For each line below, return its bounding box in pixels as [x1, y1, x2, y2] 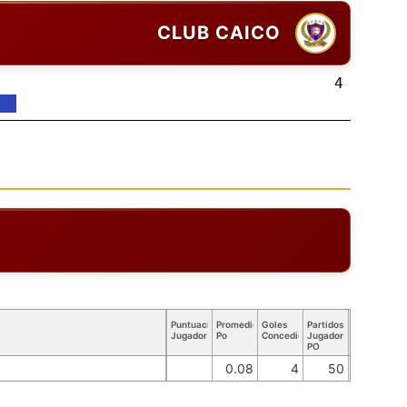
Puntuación [171, 318, 221, 330]
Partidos [307, 318, 343, 330]
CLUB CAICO [157, 22, 281, 45]
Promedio [216, 318, 258, 330]
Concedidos [262, 329, 313, 341]
